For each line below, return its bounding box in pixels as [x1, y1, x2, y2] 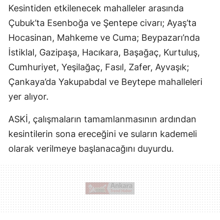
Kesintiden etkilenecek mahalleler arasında [8, 2, 184, 13]
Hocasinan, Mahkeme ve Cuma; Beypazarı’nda [8, 32, 200, 43]
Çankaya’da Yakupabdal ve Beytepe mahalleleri [8, 76, 202, 87]
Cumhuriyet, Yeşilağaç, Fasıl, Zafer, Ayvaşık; [8, 61, 189, 72]
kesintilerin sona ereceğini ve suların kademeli [8, 128, 197, 139]
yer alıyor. [8, 91, 49, 102]
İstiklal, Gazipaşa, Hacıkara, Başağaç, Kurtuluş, [8, 47, 200, 57]
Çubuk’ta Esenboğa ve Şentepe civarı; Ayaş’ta [8, 17, 196, 28]
